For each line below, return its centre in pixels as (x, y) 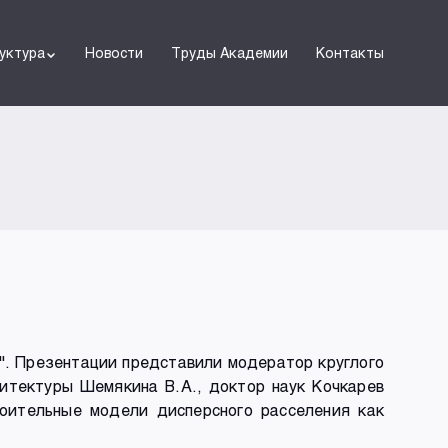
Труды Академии (229, 52)
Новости (114, 52)
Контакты (350, 52)
